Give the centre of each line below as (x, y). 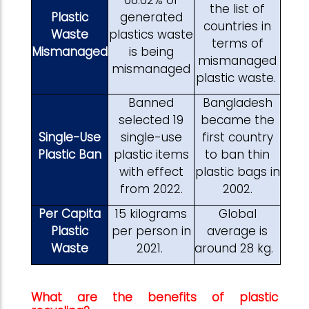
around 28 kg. (237, 248)
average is (237, 231)
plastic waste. (237, 78)
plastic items (151, 154)
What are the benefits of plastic (154, 297)
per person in (151, 231)
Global (237, 213)
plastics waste (151, 34)
